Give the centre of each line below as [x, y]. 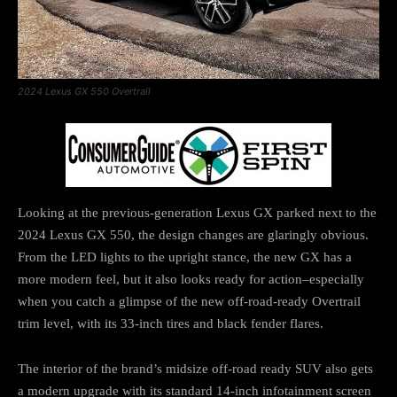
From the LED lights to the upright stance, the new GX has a [185, 257]
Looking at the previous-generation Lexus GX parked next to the [197, 212]
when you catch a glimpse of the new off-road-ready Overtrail [189, 301]
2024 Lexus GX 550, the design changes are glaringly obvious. [193, 234]
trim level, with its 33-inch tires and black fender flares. [171, 323]
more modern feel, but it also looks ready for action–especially [191, 279]
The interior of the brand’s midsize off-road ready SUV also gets [195, 368]
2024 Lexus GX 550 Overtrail [84, 91]
